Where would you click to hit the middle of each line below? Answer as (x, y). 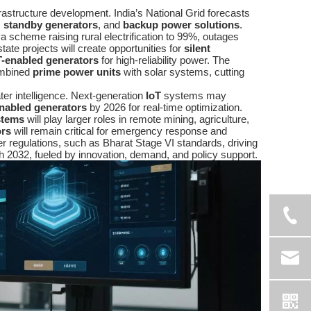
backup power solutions (181, 25)
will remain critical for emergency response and (119, 131)
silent (197, 49)
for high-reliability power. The (164, 60)
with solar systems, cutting (183, 72)
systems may (194, 96)
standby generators (51, 25)
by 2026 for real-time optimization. (165, 108)
